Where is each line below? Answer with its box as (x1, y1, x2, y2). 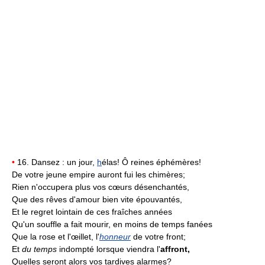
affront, (160, 244, 190, 254)
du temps (22, 244, 57, 254)
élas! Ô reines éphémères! (102, 157, 201, 167)
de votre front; (131, 231, 186, 241)
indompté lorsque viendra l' (57, 244, 160, 254)
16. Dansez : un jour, (15, 157, 97, 167)
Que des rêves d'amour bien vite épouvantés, (12, 194, 182, 204)
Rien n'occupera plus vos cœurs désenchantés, (12, 182, 189, 192)
